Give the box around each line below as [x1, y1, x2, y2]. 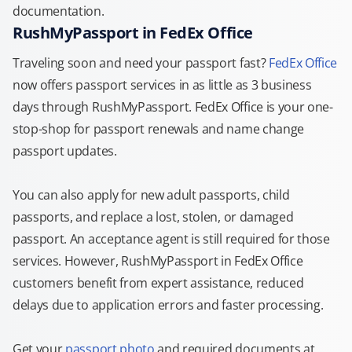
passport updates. [13, 142, 117, 159]
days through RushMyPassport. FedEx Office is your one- [13, 98, 333, 115]
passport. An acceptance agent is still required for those [13, 230, 330, 247]
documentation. [13, 2, 104, 20]
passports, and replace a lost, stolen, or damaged [13, 208, 294, 225]
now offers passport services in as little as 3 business [13, 76, 312, 93]
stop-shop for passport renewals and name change [13, 120, 304, 137]
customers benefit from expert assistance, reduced [13, 274, 304, 291]
